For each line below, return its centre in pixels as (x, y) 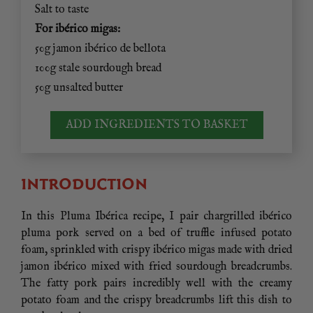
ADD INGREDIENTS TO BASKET (156, 125)
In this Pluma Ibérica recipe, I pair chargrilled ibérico (156, 217)
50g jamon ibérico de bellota (100, 49)
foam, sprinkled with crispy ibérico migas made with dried (156, 250)
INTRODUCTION (84, 184)
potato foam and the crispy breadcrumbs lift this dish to (156, 301)
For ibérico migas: (78, 30)
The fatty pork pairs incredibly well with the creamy (156, 284)
